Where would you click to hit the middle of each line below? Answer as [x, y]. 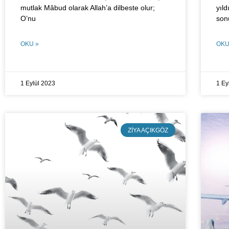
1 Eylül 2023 [38, 84]
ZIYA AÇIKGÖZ [148, 130]
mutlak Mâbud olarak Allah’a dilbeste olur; [88, 8]
